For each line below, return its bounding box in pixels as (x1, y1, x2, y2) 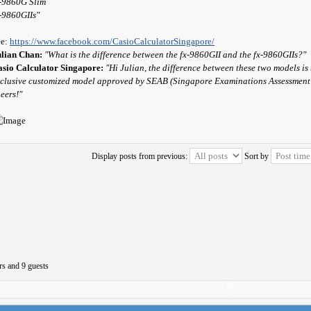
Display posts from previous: (91, 151, 190, 161)
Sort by (244, 151, 271, 161)
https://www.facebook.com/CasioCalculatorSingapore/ (10, 36, 215, 47)
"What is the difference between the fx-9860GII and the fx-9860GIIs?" (44, 49, 306, 60)
